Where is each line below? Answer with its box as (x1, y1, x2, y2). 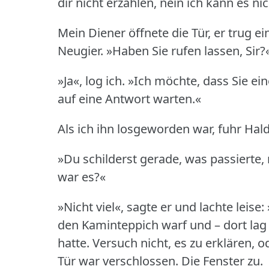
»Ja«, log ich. (58, 72, 125, 89)
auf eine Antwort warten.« (58, 90, 201, 107)
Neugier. (58, 42, 103, 59)
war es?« (58, 168, 106, 185)
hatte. (58, 234, 89, 251)
